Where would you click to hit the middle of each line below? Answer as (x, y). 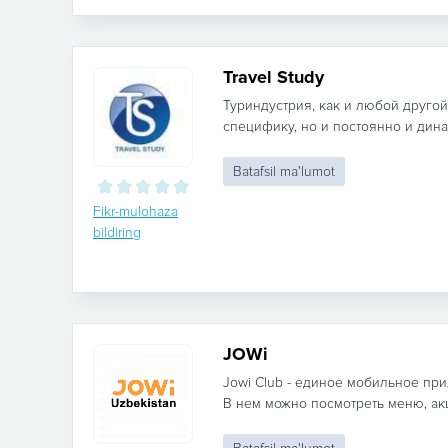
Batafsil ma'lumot (284, 171)
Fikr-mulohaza (135, 211)
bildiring (117, 232)
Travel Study (273, 77)
